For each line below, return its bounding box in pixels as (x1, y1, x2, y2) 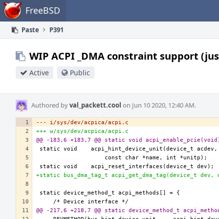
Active (29, 68, 49, 77)
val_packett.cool (69, 101, 121, 109)
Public (70, 68, 90, 77)
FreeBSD (25, 4, 60, 16)
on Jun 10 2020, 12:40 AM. (121, 101, 196, 109)
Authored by (31, 101, 69, 109)
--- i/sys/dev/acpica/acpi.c (36, 119, 129, 126)
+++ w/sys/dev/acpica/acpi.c (36, 128, 129, 134)
